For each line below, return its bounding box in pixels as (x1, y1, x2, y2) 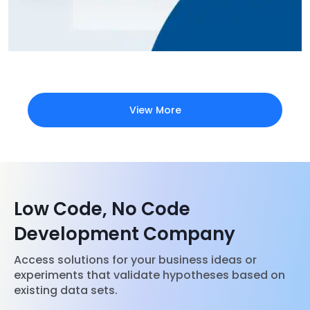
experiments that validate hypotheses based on (14, 267, 285, 284)
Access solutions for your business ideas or (14, 252, 257, 268)
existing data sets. (14, 282, 118, 299)
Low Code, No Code (14, 196, 190, 221)
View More (129, 102, 181, 117)
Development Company (14, 221, 235, 246)
